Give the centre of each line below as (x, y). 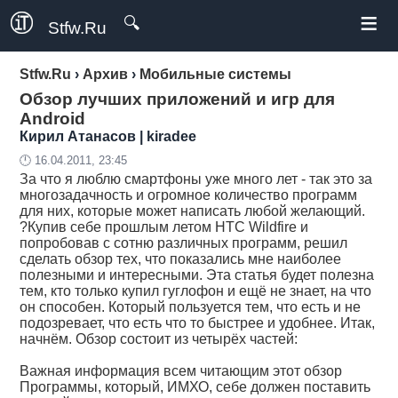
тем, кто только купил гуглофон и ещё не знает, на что (196, 291)
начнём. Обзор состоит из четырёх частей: (159, 339)
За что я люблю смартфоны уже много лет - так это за (196, 179)
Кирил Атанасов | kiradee (108, 136)
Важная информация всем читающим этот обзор (181, 371)
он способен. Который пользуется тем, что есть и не (191, 307)
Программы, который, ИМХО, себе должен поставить (195, 387)
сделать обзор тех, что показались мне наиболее (181, 259)
